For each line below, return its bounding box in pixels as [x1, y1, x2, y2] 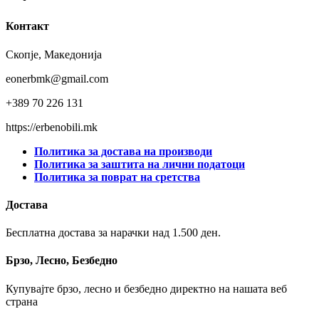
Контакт [6, 20, 49, 33]
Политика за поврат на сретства [34, 170, 200, 183]
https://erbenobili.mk [6, 120, 98, 133]
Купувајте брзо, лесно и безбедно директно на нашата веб [6, 282, 287, 295]
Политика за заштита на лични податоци [34, 157, 245, 170]
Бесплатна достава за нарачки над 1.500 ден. [6, 226, 221, 239]
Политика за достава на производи [34, 145, 212, 157]
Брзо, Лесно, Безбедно [6, 254, 117, 267]
